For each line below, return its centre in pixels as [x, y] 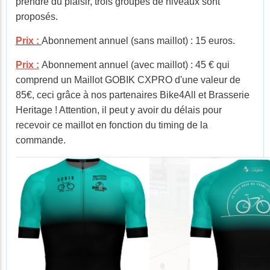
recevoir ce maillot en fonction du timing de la [112, 125]
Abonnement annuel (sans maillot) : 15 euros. [138, 41]
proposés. [37, 17]
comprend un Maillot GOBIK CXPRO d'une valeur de [128, 80]
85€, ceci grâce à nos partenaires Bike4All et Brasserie [133, 95]
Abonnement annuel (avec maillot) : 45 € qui [134, 65]
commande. [41, 140]
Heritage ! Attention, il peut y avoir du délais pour [119, 110]
